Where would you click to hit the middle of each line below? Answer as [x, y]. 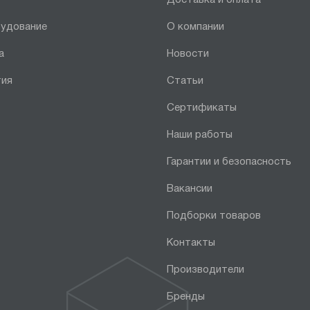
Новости [188, 54]
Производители [206, 270]
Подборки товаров [214, 216]
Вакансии [190, 189]
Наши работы [200, 135]
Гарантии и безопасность [229, 162]
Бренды [186, 297]
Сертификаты [202, 108]
